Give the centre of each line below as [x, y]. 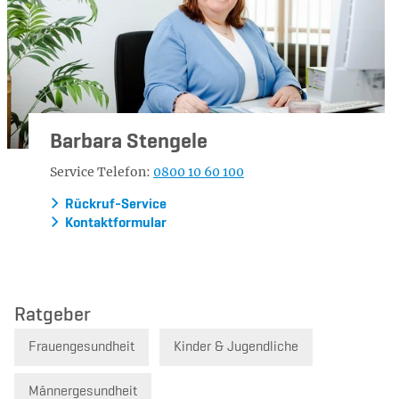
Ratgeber [53, 315]
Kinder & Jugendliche [236, 347]
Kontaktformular [116, 223]
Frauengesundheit [81, 347]
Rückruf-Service [116, 204]
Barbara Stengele [129, 141]
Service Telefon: [102, 171]
